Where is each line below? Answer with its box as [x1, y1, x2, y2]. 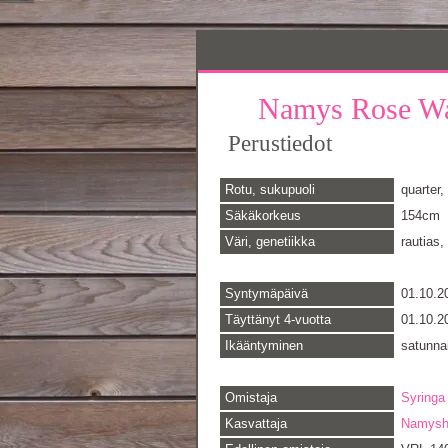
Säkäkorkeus [224, 208, 301, 223]
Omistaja [224, 390, 277, 405]
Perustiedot [227, 131, 332, 156]
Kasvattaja [224, 416, 287, 431]
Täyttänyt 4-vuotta [224, 312, 331, 327]
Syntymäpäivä [224, 286, 308, 301]
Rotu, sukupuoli [224, 182, 315, 197]
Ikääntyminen [224, 338, 303, 353]
